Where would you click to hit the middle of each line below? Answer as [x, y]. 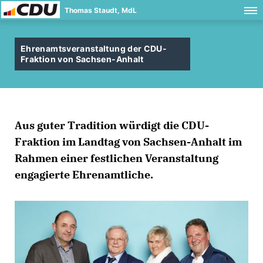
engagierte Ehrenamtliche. [84, 175]
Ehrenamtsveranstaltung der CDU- [94, 48]
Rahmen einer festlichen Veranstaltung [117, 158]
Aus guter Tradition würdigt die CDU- [112, 125]
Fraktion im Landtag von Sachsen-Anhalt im [128, 142]
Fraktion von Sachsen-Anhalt [82, 59]
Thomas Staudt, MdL [101, 10]
